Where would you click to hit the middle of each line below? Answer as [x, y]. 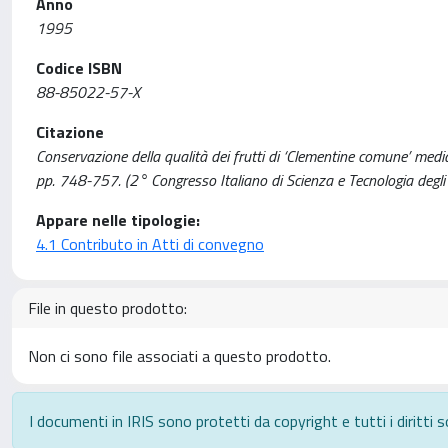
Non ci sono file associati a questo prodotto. [179, 356]
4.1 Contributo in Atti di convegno [150, 244]
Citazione [70, 132]
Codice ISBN [79, 68]
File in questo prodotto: [107, 308]
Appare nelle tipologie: [118, 220]
